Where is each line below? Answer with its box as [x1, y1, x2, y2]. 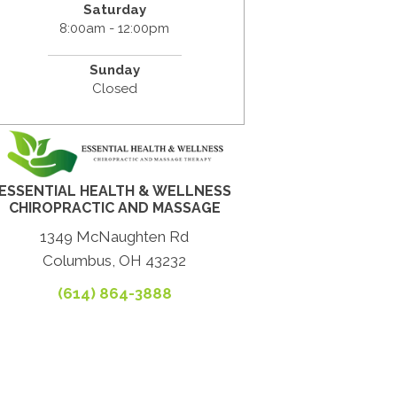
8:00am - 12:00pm [59, 19, 170, 36]
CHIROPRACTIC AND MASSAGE [8, 198, 221, 216]
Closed [91, 80, 137, 97]
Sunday [89, 61, 140, 78]
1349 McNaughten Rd [40, 227, 190, 245]
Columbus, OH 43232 [43, 251, 187, 269]
